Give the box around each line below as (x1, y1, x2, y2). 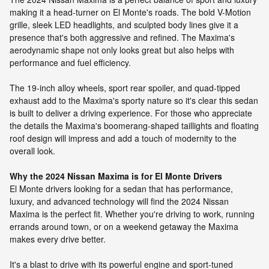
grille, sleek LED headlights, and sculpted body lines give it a (10, 19, 238, 31)
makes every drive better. (10, 233, 106, 246)
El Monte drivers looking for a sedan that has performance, (10, 183, 233, 195)
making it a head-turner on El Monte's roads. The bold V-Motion (10, 6, 251, 19)
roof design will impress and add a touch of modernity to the (10, 132, 237, 145)
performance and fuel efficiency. (10, 56, 131, 69)
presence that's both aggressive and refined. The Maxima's (10, 31, 235, 44)
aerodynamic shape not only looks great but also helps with (10, 44, 234, 56)
